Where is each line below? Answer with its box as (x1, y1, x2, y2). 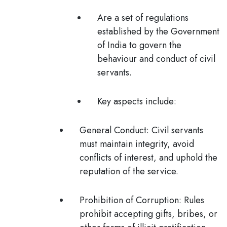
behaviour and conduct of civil (97, 52, 215, 65)
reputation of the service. (80, 165, 178, 178)
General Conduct (80, 124, 146, 137)
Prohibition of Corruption (80, 194, 179, 207)
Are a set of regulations (97, 11, 188, 24)
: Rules (179, 194, 204, 207)
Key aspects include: (97, 95, 176, 108)
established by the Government (97, 25, 219, 38)
